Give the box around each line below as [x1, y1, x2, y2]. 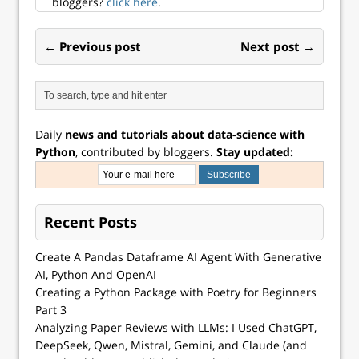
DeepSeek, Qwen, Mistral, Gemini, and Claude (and [35, 337, 307, 353]
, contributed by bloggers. [75, 143, 216, 159]
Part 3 [35, 301, 67, 317]
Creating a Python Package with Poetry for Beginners [35, 284, 317, 300]
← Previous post [44, 38, 141, 54]
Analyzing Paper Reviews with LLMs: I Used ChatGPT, [35, 319, 317, 335]
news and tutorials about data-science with [65, 126, 305, 142]
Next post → [240, 38, 315, 54]
